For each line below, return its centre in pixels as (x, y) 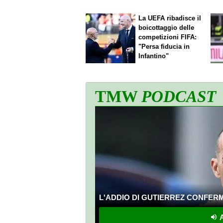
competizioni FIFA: (168, 37)
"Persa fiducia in (164, 47)
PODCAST (179, 97)
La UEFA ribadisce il (170, 18)
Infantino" (154, 56)
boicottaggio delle (167, 28)
